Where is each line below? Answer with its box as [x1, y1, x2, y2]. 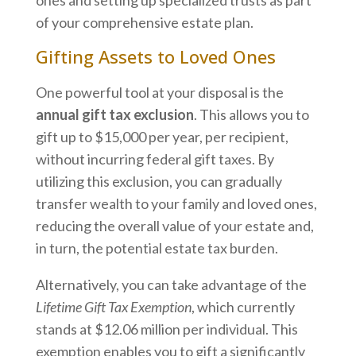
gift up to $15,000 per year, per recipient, [35, 127, 288, 145]
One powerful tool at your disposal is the [35, 83, 284, 101]
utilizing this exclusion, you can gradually [35, 172, 282, 190]
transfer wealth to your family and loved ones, [35, 194, 317, 212]
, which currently [191, 297, 295, 315]
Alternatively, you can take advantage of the [35, 275, 307, 293]
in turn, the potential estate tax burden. [35, 238, 278, 257]
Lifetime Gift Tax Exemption [35, 297, 192, 315]
